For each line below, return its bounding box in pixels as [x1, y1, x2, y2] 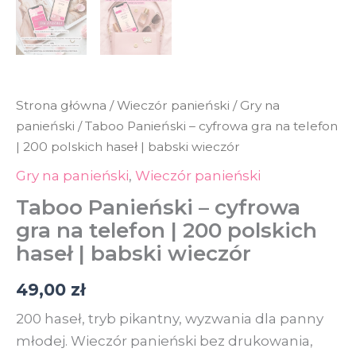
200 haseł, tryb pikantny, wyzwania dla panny [16, 310, 323, 327]
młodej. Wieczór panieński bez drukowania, [16, 332, 313, 349]
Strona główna [16, 97, 106, 113]
